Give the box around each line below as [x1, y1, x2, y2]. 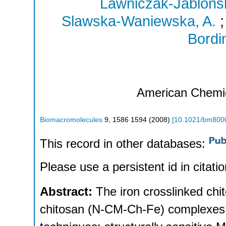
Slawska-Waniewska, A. [62, 13, 216, 30]
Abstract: [40, 185, 96, 199]
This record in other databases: [40, 137, 209, 151]
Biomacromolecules [40, 116, 102, 124]
